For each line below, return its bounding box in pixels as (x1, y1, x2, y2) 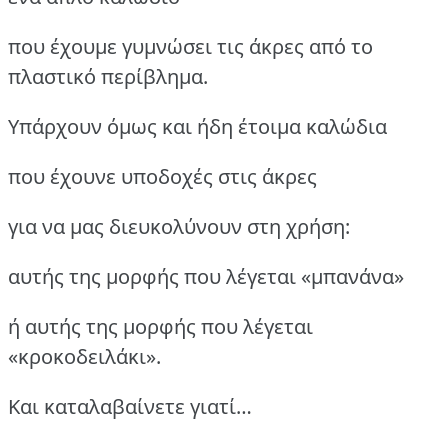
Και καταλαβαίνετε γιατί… (8, 392, 252, 420)
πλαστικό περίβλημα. (8, 62, 208, 90)
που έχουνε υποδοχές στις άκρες (8, 162, 317, 190)
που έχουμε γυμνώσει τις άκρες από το (8, 32, 373, 60)
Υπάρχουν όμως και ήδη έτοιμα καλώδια (8, 112, 387, 140)
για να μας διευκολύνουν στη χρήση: (8, 212, 350, 240)
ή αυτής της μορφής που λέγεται (8, 312, 313, 340)
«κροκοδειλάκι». (8, 342, 161, 370)
